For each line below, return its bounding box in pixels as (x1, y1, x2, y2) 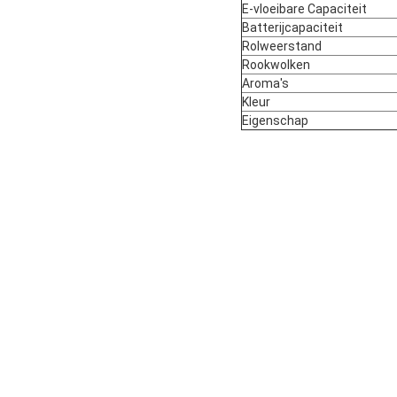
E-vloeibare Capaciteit (242, 2, 367, 17)
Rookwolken (242, 58, 310, 73)
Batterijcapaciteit (242, 20, 343, 35)
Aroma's (242, 76, 289, 91)
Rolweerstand (242, 39, 322, 54)
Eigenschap (242, 113, 308, 128)
